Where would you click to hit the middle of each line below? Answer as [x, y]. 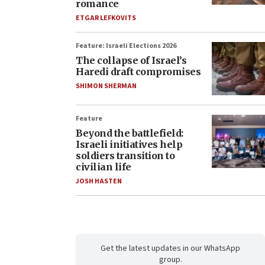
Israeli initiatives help [129, 145]
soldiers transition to [125, 156]
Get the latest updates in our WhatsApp [170, 249]
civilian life [104, 167]
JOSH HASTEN [99, 182]
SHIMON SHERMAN [106, 86]
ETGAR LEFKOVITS [106, 18]
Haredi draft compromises [138, 72]
